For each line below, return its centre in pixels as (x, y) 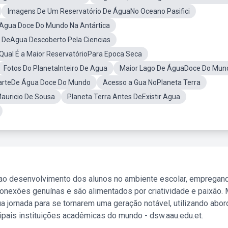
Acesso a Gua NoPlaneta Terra (152, 82)
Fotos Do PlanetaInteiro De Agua (55, 68)
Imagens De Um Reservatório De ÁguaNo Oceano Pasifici (99, 11)
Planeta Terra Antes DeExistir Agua (124, 97)
